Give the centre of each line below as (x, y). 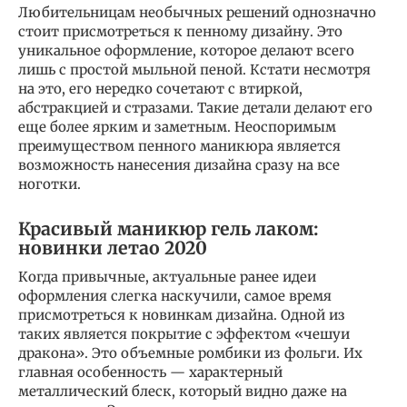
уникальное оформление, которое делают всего (186, 50)
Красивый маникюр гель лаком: (169, 229)
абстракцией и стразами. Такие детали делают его (195, 107)
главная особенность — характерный (150, 372)
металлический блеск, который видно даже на (183, 391)
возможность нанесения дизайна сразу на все (179, 164)
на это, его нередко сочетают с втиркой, (160, 88)
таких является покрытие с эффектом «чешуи (184, 333)
